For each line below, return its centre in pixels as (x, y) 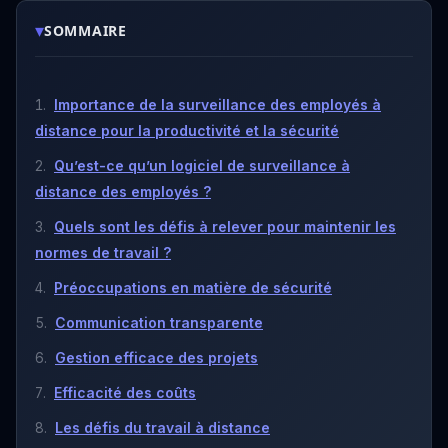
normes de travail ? (103, 252)
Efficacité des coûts (125, 392)
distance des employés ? (123, 191)
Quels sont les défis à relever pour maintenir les (225, 226)
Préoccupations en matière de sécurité (193, 287)
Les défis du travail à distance (162, 427)
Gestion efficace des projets (156, 357)
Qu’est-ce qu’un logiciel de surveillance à (202, 165)
